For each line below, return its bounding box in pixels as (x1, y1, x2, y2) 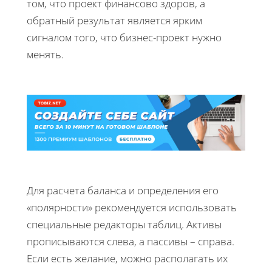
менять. (27, 47, 64, 61)
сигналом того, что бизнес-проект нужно (27, 30, 222, 44)
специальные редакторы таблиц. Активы (27, 217, 222, 232)
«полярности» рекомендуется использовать (27, 200, 237, 215)
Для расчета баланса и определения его (27, 183, 219, 198)
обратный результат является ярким (27, 13, 202, 27)
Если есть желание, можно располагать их (27, 251, 228, 266)
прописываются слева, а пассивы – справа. (27, 234, 234, 249)
